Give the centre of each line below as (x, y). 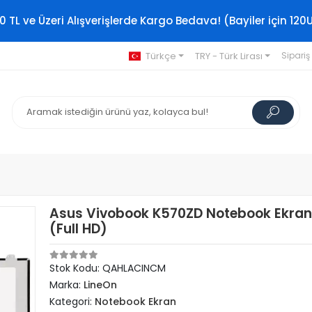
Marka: (67, 285)
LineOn (101, 285)
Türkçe (161, 56)
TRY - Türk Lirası (228, 56)
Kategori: (72, 302)
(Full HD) (79, 229)
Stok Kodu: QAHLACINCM (108, 268)
